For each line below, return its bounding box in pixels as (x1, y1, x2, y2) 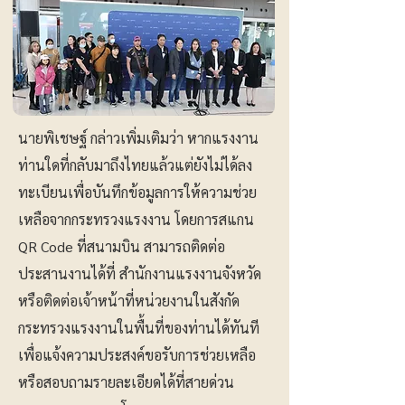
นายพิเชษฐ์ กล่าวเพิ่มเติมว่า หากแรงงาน (18, 128, 259, 147)
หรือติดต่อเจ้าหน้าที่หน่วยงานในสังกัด (18, 291, 240, 310)
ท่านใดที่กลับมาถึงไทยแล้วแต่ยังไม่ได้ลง (18, 155, 252, 174)
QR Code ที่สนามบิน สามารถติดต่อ (18, 237, 225, 256)
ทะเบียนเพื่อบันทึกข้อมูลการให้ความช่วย (18, 183, 257, 202)
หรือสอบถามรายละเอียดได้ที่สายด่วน (18, 372, 234, 391)
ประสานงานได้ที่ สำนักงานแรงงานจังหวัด (18, 264, 261, 283)
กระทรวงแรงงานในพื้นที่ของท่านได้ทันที (18, 318, 259, 337)
